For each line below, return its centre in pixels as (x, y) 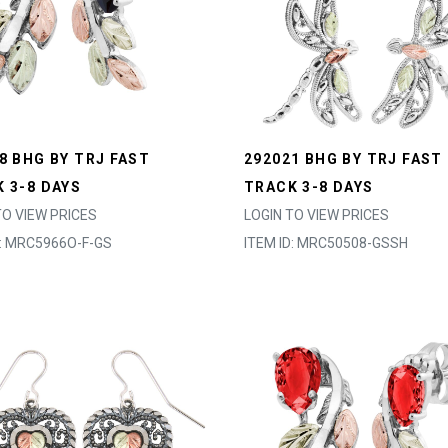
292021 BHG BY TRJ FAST (343, 159)
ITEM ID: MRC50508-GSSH (326, 243)
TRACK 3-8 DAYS (309, 187)
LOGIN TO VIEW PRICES (316, 215)
